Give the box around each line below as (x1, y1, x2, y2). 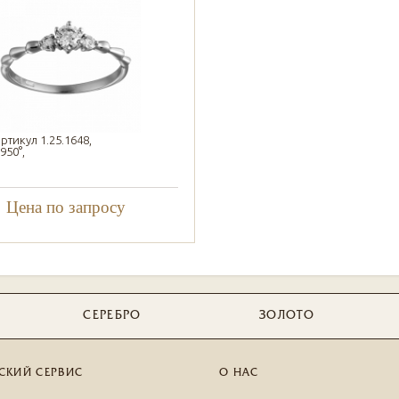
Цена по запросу (5, 198, 126, 216)
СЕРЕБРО (83, 310, 142, 322)
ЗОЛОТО (259, 310, 314, 322)
